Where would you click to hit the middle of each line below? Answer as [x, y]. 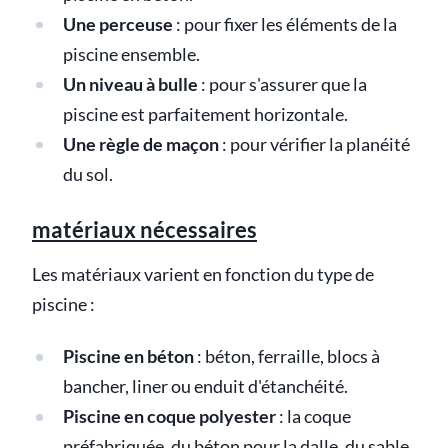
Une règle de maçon [140, 144]
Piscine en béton [128, 356]
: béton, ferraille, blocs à [286, 356]
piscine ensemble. [131, 54]
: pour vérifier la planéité [314, 144]
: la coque [313, 416]
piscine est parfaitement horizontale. [205, 114]
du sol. [87, 174]
